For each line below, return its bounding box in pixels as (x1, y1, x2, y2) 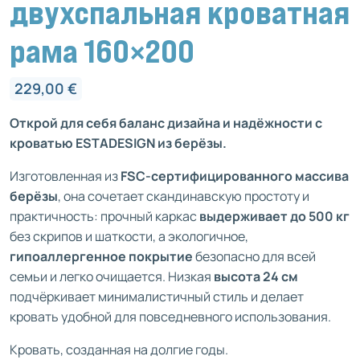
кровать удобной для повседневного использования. (10, 307, 331, 325)
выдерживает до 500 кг (199, 207, 350, 225)
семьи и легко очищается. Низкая (10, 267, 214, 285)
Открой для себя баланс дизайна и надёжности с (10, 113, 322, 132)
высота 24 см (214, 267, 298, 285)
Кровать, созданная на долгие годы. (10, 340, 228, 358)
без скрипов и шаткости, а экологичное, (10, 227, 248, 245)
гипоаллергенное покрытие (10, 247, 193, 265)
